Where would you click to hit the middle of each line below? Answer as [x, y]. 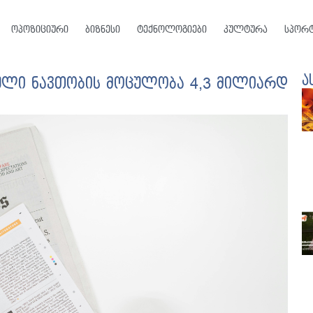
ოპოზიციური [39, 30]
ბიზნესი [102, 30]
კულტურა [245, 30]
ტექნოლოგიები [172, 30]
